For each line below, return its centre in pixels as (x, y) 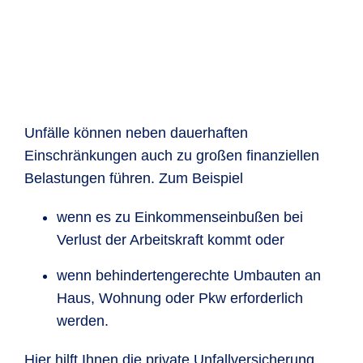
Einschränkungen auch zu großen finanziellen (172, 156)
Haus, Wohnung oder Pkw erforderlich (180, 298)
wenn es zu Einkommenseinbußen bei (180, 217)
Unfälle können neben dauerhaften (136, 133)
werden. (83, 321)
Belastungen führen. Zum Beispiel (134, 178)
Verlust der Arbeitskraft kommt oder (171, 240)
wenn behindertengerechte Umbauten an (189, 275)
